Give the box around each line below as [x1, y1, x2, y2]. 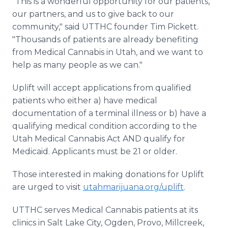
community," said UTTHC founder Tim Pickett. [12, 22, 198, 32]
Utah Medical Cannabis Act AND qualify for [12, 134, 185, 144]
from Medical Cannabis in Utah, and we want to [12, 47, 203, 57]
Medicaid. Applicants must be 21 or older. [12, 147, 177, 156]
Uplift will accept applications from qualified [12, 83, 191, 93]
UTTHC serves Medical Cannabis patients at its [12, 205, 198, 215]
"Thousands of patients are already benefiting [12, 35, 198, 44]
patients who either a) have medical [12, 96, 157, 105]
